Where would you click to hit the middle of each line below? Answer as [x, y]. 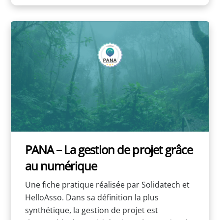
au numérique [61, 165]
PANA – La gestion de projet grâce [109, 149]
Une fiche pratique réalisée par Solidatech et [107, 185]
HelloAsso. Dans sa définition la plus [92, 198]
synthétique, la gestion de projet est [91, 210]
